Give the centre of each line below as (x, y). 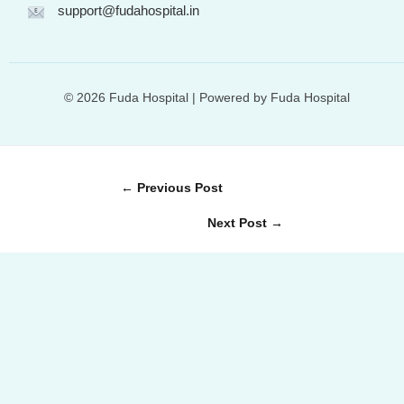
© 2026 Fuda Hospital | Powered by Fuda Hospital (207, 97)
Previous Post (178, 187)
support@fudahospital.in (129, 10)
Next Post (239, 222)
